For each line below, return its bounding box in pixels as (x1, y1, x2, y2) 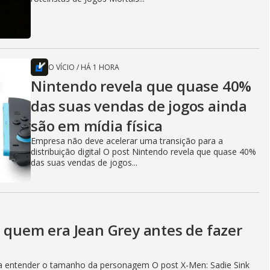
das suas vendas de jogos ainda (31, 96, 247, 116)
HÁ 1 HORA (81, 62, 119, 73)
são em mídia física (31, 116, 163, 136)
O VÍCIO (48, 62, 75, 73)
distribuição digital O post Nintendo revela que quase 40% (31, 146, 256, 158)
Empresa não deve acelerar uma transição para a (31, 135, 223, 147)
